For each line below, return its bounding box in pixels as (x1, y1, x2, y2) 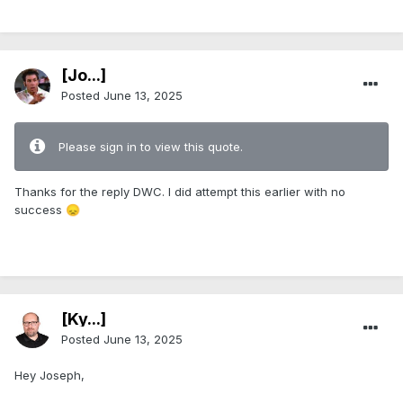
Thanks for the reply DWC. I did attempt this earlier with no (14, 184, 345, 200)
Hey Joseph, (14, 368, 85, 383)
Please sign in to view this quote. (58, 139, 243, 155)
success (14, 202, 66, 218)
